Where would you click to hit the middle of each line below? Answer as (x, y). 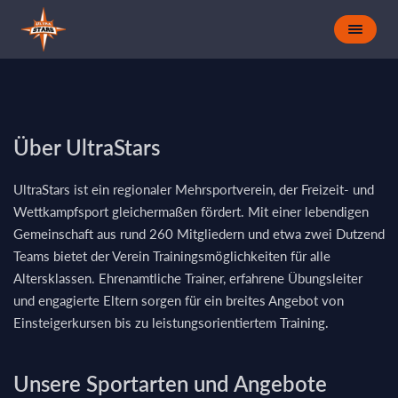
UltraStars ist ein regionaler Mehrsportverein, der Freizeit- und (194, 189)
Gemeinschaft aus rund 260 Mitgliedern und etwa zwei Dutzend (199, 234)
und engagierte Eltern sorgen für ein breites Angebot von (179, 300)
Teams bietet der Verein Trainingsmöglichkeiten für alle (172, 256)
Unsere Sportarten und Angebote (170, 383)
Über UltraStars (87, 147)
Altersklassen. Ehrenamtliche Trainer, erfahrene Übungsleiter (188, 278)
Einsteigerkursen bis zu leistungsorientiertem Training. (171, 322)
